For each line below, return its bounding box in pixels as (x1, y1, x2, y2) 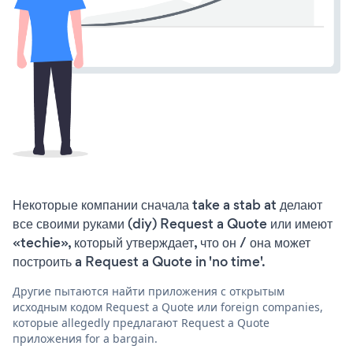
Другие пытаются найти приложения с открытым (13, 283, 284, 299)
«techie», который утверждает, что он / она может (13, 232, 310, 252)
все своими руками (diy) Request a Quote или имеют (13, 214, 333, 233)
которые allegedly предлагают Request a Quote (13, 314, 269, 330)
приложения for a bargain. (13, 330, 158, 346)
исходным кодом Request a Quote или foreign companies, (13, 299, 323, 314)
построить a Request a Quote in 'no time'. (13, 251, 266, 271)
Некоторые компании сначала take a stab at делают (13, 195, 322, 214)
